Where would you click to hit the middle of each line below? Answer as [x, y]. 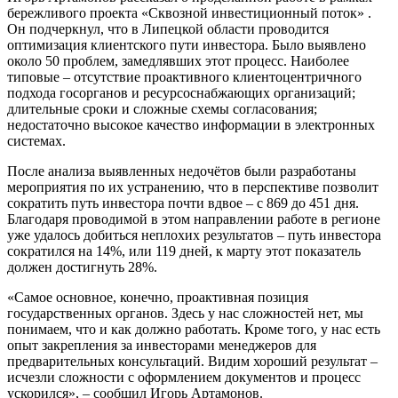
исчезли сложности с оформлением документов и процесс [184, 377]
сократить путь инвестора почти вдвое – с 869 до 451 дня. [183, 203]
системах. [36, 140]
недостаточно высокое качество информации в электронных [191, 124]
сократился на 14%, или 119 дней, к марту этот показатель [184, 251]
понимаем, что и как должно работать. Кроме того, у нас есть [194, 329]
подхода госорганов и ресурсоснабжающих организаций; [181, 92]
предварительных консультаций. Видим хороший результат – [192, 361]
